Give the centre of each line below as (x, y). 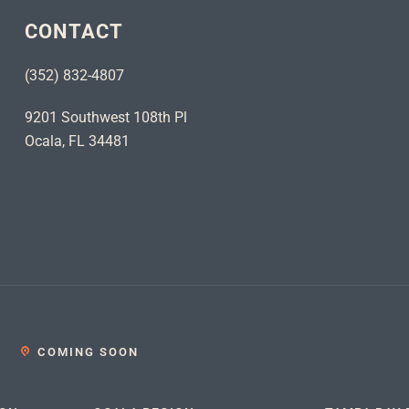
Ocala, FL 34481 (77, 141)
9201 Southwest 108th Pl (105, 117)
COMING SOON (89, 351)
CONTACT (74, 31)
